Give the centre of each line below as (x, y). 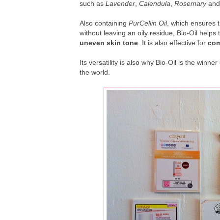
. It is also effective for (173, 43)
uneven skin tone (109, 43)
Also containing (104, 23)
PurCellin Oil (148, 23)
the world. (95, 72)
